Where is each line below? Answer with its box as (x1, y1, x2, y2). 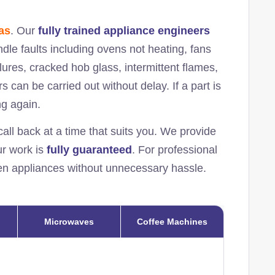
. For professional (131, 143, 217, 156)
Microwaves (44, 216, 94, 227)
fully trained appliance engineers (37, 24, 210, 37)
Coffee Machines (136, 216, 207, 227)
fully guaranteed (46, 143, 132, 156)
